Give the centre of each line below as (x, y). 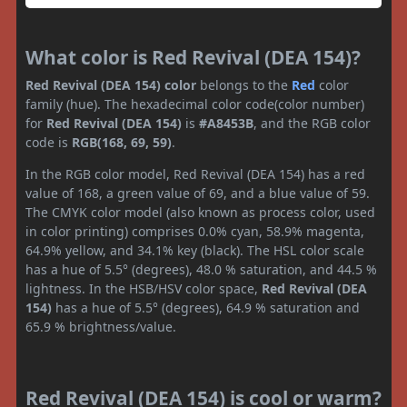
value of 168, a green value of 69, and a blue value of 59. (198, 193)
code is (49, 142)
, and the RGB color (312, 123)
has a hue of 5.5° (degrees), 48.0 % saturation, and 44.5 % (201, 269)
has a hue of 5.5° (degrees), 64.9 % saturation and (206, 307)
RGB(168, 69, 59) (122, 142)
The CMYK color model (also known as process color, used (200, 212)
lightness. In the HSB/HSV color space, (144, 288)
